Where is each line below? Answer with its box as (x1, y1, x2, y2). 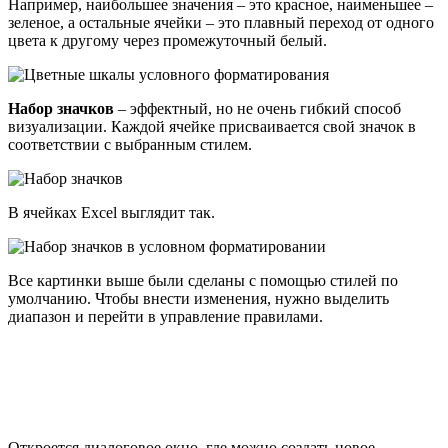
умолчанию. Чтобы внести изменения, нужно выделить (8, 289, 389, 307)
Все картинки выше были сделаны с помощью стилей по (8, 271, 398, 289)
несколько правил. (8, 411, 133, 429)
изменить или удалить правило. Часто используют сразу (8, 393, 392, 411)
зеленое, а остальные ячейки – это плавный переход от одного (8, 13, 434, 31)
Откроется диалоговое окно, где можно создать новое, (8, 375, 379, 393)
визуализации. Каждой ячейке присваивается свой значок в (8, 117, 416, 135)
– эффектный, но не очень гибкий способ (114, 99, 401, 117)
